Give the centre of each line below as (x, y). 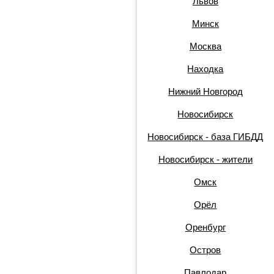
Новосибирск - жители (205, 159)
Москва (205, 46)
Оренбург (205, 227)
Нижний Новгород (205, 91)
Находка (206, 69)
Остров (206, 250)
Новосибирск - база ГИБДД (206, 137)
